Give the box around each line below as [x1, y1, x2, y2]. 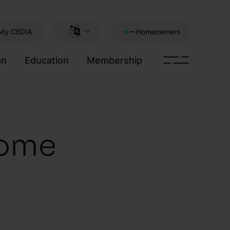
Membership [86, 53, 142, 67]
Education [24, 53, 69, 67]
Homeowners [136, 26, 181, 36]
